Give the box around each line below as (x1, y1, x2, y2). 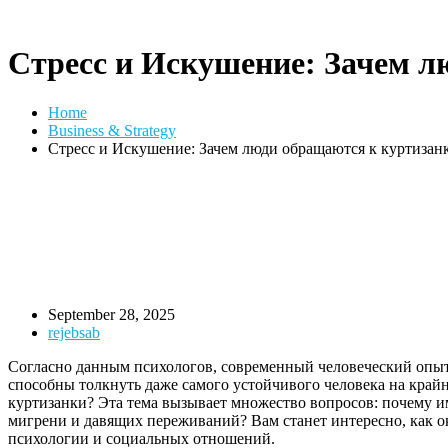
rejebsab (48, 323, 100, 341)
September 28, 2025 (48, 305, 175, 323)
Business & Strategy (48, 121, 176, 139)
